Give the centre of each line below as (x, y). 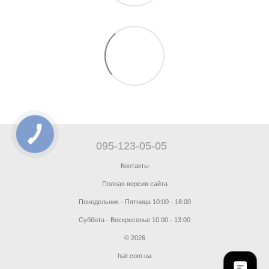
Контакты (134, 166)
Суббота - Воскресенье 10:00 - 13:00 (134, 220)
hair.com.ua (134, 256)
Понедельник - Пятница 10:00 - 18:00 (134, 202)
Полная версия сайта (134, 184)
